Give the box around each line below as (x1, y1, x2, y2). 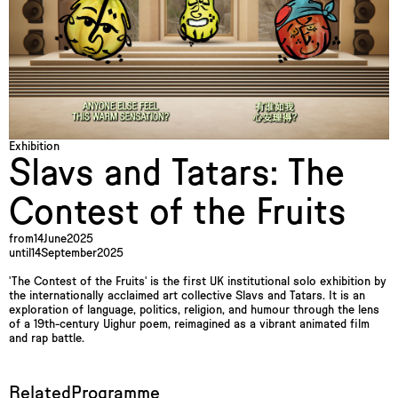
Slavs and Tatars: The (9, 155, 345, 193)
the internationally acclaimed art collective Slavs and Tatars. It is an (9, 290, 365, 303)
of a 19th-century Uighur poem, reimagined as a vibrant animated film (9, 318, 370, 331)
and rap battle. (9, 332, 84, 346)
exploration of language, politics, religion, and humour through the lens (9, 304, 379, 317)
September (41, 247, 97, 260)
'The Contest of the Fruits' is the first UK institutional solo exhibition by (9, 275, 386, 289)
